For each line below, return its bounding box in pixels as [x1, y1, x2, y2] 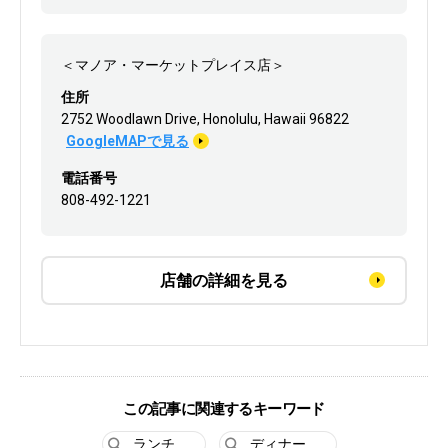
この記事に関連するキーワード [123, 399, 325, 418]
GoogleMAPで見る [66, 132, 189, 149]
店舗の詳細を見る [160, 270, 288, 290]
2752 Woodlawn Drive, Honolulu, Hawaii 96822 [61, 110, 349, 127]
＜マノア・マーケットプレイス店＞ [61, 56, 285, 73]
